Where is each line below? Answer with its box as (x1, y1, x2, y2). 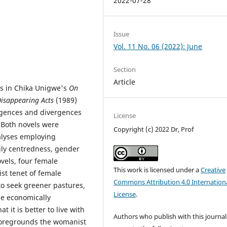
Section (113, 64, 136, 74)
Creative (201, 165, 226, 175)
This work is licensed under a (113, 165, 201, 175)
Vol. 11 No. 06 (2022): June (113, 41, 203, 51)
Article (113, 77, 136, 87)
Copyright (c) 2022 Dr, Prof (113, 125, 194, 134)
